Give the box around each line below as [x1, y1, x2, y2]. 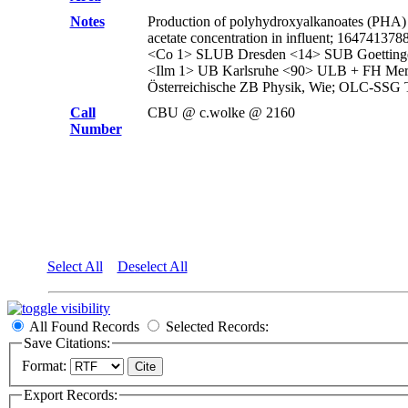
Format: [22, 357, 66, 373]
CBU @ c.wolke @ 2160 [147, 105, 295, 120]
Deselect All [117, 259, 188, 274]
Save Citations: [24, 335, 110, 351]
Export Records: [24, 386, 117, 403]
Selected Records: [166, 319, 269, 334]
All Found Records [29, 319, 139, 334]
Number [69, 121, 122, 137]
